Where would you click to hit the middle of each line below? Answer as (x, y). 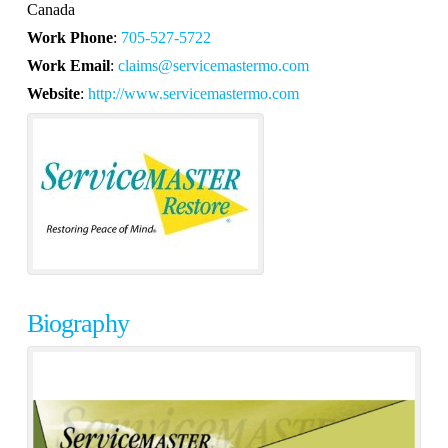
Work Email (68, 66)
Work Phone (69, 38)
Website (53, 94)
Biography (77, 324)
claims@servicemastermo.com (213, 66)
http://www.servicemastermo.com (193, 94)
